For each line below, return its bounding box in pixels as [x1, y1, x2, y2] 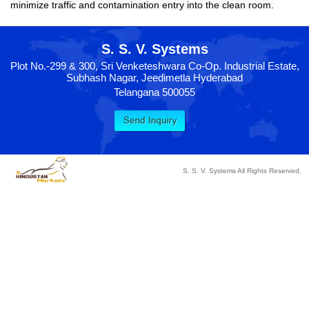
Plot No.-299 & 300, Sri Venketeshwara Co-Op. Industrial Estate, [10, 59, 299, 72]
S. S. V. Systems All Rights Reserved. [183, 166, 301, 175]
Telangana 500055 [114, 86, 195, 98]
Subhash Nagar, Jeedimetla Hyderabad [66, 71, 243, 83]
